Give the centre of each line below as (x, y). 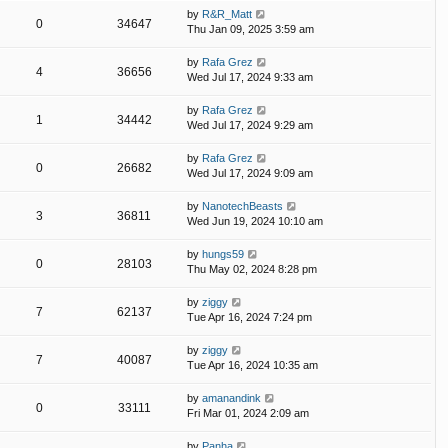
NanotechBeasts (242, 205)
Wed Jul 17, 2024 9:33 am (250, 76)
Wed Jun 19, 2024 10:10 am (255, 220)
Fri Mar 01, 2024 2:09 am (248, 412)
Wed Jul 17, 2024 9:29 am (250, 124)
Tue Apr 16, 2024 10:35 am (252, 364)
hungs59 (223, 253)
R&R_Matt (227, 13)
